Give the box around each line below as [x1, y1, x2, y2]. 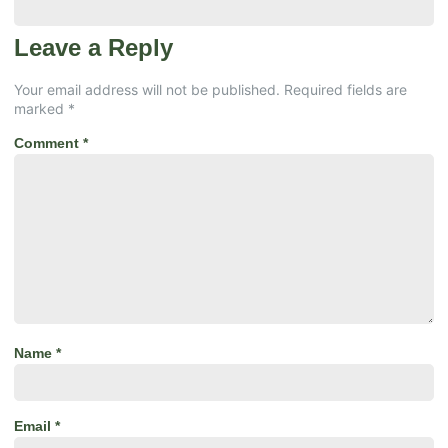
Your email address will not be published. [14, 80, 280, 98]
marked [14, 99, 68, 117]
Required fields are [284, 80, 407, 98]
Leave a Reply [14, 33, 173, 61]
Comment [14, 134, 83, 151]
